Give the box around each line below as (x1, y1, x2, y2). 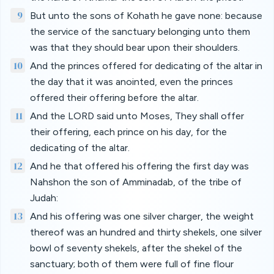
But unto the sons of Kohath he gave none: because (30, 10, 262, 21)
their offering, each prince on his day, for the (30, 126, 227, 138)
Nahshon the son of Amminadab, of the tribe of (30, 176, 242, 188)
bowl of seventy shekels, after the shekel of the (30, 242, 242, 254)
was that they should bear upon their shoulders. (30, 42, 240, 53)
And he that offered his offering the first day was (30, 160, 249, 172)
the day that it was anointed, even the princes (30, 76, 233, 87)
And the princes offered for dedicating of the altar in (30, 60, 262, 72)
